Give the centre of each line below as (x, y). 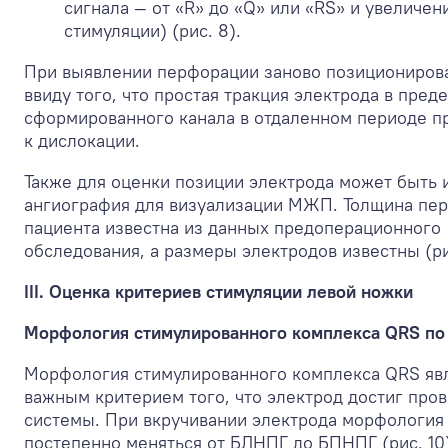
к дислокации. (82, 140)
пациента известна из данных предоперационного (232, 227)
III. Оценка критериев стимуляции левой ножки (218, 291)
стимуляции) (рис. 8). (152, 30)
